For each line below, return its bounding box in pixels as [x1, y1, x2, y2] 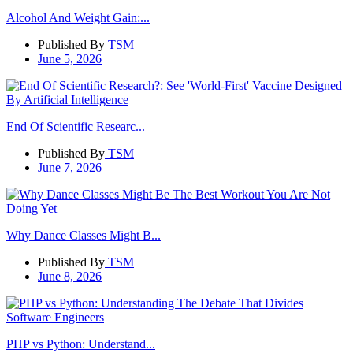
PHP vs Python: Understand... [6, 337, 155, 351]
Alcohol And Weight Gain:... [6, 11, 150, 25]
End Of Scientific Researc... [6, 120, 145, 134]
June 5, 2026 [38, 52, 102, 66]
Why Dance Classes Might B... [6, 229, 161, 243]
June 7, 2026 [38, 161, 102, 175]
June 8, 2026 [38, 269, 102, 284]
